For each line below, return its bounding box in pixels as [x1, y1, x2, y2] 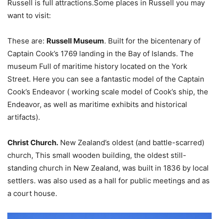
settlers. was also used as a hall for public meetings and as [7, 175, 210, 185]
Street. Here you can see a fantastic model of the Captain [7, 74, 204, 84]
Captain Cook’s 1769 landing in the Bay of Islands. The [7, 48, 194, 58]
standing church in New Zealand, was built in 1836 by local [7, 163, 209, 173]
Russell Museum [46, 36, 104, 45]
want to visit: [7, 10, 51, 20]
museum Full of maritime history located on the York [7, 61, 187, 71]
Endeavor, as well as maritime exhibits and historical [7, 99, 187, 109]
